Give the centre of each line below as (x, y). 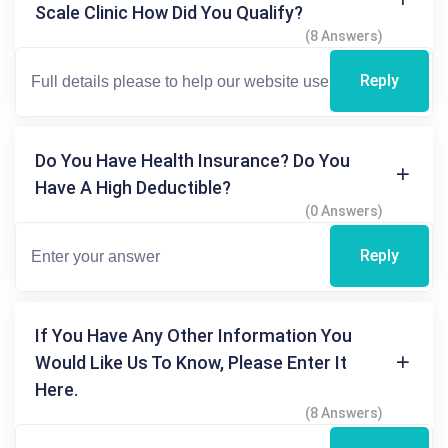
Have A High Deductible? (133, 187)
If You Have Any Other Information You (193, 335)
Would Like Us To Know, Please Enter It (191, 362)
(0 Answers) (344, 210)
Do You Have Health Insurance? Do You (192, 160)
